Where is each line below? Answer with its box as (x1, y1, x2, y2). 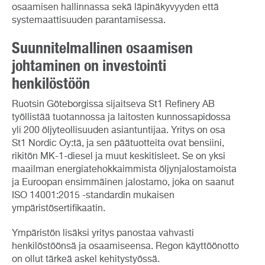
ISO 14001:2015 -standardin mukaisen (12, 190, 174, 201)
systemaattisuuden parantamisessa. (12, 15, 166, 25)
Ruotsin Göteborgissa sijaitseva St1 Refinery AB (12, 99, 215, 109)
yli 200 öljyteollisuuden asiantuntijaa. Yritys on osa (12, 125, 225, 135)
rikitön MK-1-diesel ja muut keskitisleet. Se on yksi (12, 151, 225, 161)
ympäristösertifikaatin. (12, 203, 105, 214)
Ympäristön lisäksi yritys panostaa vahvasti (12, 228, 194, 238)
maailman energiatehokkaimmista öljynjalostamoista (12, 164, 237, 174)
